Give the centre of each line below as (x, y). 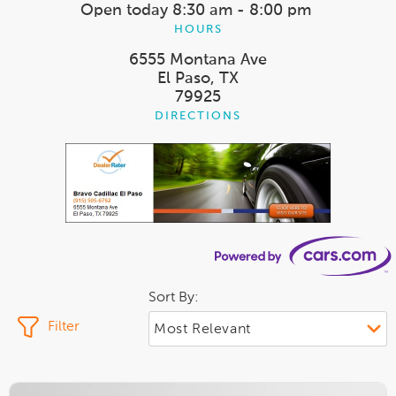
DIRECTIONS (198, 116)
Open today (124, 10)
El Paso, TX (198, 78)
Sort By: (174, 298)
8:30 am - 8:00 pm (242, 10)
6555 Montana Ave (198, 60)
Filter (64, 327)
